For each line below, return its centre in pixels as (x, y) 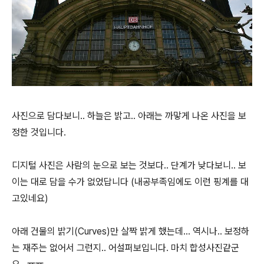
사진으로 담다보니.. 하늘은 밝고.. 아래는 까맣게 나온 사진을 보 (129, 115)
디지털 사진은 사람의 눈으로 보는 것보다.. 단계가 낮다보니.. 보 (129, 165)
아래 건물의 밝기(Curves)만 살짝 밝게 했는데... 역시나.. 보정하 (131, 231)
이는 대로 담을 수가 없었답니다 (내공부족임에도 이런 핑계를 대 (130, 181)
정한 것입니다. (39, 132)
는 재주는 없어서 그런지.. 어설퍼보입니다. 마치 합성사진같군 (126, 247)
